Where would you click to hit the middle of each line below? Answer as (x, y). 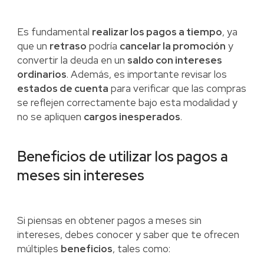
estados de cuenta (62, 89)
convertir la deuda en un (72, 60)
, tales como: (141, 249)
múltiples (39, 249)
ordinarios (42, 75)
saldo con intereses (174, 60)
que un (33, 46)
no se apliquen (50, 117)
